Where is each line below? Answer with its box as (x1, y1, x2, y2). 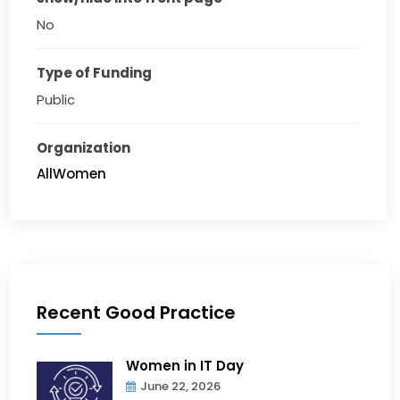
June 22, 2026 (140, 378, 221, 396)
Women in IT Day (126, 356, 245, 376)
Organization (37, 138, 131, 158)
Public (37, 90, 76, 110)
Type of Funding (37, 63, 153, 83)
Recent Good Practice (37, 300, 237, 326)
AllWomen (37, 164, 107, 184)
